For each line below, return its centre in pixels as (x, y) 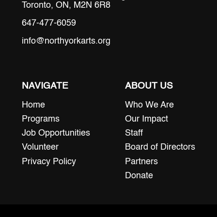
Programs (40, 119)
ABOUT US (149, 86)
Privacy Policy (49, 162)
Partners (142, 162)
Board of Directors (160, 147)
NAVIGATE (45, 86)
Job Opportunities (56, 133)
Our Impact (147, 119)
